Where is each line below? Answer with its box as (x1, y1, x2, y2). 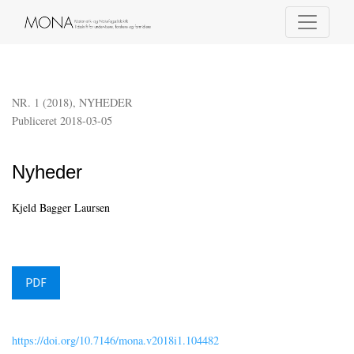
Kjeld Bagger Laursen (12, 200, 110, 216)
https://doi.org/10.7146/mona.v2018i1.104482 (12, 333, 219, 348)
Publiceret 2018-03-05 (12, 113, 112, 129)
